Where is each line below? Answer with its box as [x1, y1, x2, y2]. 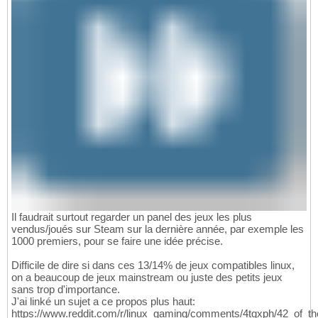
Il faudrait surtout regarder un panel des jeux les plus [11, 211, 252, 224]
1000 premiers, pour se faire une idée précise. [11, 235, 223, 248]
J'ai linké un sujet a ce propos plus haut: [11, 295, 195, 308]
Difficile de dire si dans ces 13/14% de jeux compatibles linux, [11, 259, 295, 272]
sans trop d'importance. [11, 283, 120, 296]
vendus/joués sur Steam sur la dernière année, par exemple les [11, 223, 304, 236]
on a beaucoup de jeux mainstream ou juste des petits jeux [11, 271, 283, 284]
